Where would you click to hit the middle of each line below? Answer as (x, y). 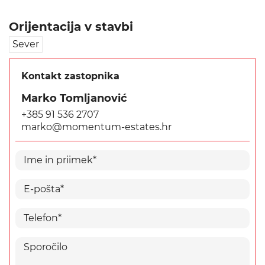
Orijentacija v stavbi (71, 26)
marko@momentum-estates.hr (96, 127)
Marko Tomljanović (74, 98)
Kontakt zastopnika (70, 76)
